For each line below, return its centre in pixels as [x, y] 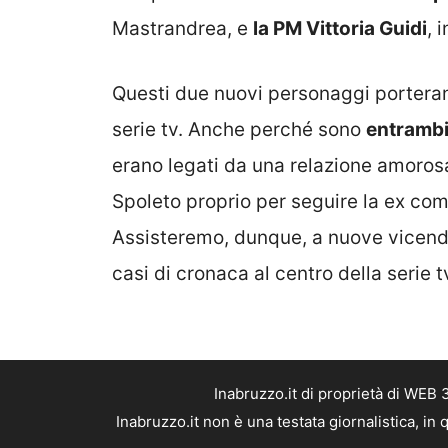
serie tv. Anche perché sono [239, 129]
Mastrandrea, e [182, 29]
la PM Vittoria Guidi [340, 29]
